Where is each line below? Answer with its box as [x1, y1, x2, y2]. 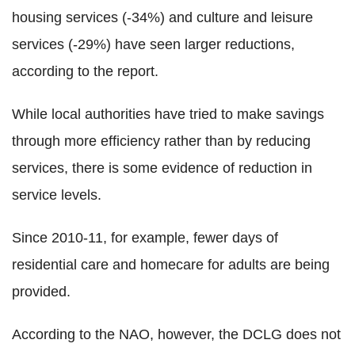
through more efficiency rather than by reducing [12, 132, 311, 149]
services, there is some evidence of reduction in [12, 159, 312, 176]
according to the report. [12, 63, 158, 79]
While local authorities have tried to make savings [12, 105, 324, 122]
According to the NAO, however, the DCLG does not [12, 326, 341, 342]
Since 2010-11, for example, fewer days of [12, 229, 278, 246]
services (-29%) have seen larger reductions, [12, 36, 295, 52]
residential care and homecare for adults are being [12, 256, 330, 273]
